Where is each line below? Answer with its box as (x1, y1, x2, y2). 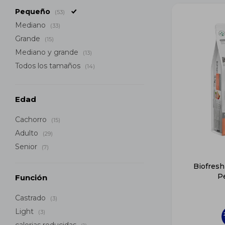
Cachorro (15, 115, 49, 124)
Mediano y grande (15, 48, 80, 57)
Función (15, 173, 47, 182)
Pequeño (15, 7, 52, 16)
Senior (15, 142, 39, 151)
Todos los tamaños (15, 61, 82, 70)
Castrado (15, 193, 48, 202)
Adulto (15, 129, 40, 138)
